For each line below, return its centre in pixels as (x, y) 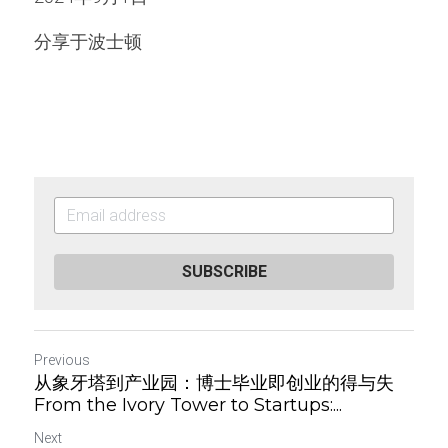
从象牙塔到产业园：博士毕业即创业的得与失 (214, 383)
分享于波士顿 (88, 41)
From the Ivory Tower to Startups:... (188, 405)
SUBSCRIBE (224, 271)
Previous (62, 360)
